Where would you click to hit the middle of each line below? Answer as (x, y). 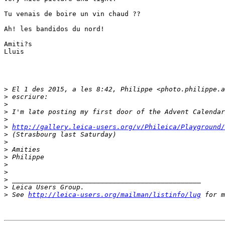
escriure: (28, 97)
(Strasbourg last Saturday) (62, 134)
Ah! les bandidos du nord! (54, 29)
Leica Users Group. (46, 187)
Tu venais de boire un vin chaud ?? (72, 14)
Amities (24, 149)
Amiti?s (18, 44)
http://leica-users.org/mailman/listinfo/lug (115, 195)
